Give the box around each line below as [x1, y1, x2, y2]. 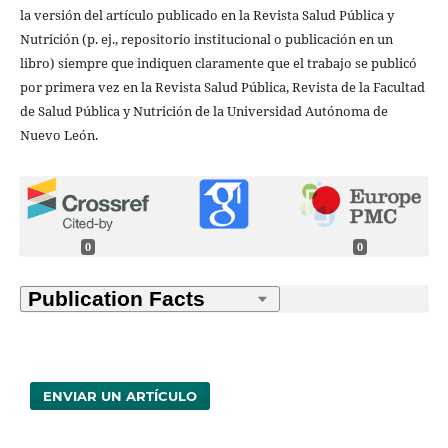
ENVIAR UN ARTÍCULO [43, 388, 198, 405]
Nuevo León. [19, 126, 98, 145]
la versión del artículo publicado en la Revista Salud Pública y [19, 6, 394, 25]
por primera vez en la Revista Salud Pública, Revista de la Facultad [19, 78, 425, 97]
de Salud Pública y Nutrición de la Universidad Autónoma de [19, 102, 388, 121]
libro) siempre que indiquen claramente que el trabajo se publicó [19, 54, 417, 73]
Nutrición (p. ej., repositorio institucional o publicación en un [19, 30, 393, 49]
